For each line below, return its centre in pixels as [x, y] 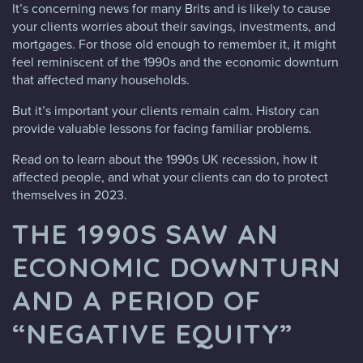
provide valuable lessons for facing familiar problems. [162, 128]
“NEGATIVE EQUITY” [153, 333]
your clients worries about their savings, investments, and [174, 26]
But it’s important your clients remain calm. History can [166, 110]
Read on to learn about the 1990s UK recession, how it [165, 159]
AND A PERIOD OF [137, 299]
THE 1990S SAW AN [146, 233]
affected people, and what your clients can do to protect [170, 177]
